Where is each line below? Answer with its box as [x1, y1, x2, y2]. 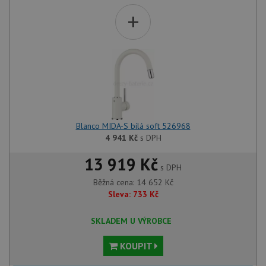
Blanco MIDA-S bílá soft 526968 [75, 121, 191, 131]
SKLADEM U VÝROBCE [91, 216, 172, 226]
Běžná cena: [93, 177, 137, 188]
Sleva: [107, 189, 131, 199]
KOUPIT [117, 240, 154, 252]
